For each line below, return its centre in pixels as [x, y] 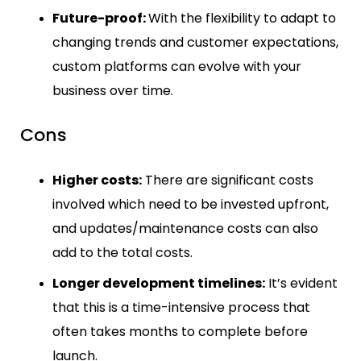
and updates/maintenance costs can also [185, 228]
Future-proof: [100, 19]
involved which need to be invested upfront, [191, 204]
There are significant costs [228, 180]
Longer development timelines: [159, 283]
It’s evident [301, 283]
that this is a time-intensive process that [181, 307]
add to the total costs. [122, 252]
